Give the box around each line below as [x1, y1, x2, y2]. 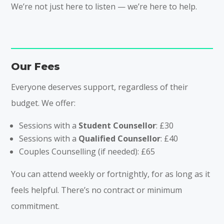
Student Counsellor [78, 119, 156, 131]
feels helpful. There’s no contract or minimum [11, 184, 182, 195]
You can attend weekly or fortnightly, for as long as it [11, 168, 210, 179]
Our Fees [11, 60, 60, 72]
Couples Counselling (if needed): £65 [19, 145, 155, 157]
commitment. [11, 200, 60, 211]
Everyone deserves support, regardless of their [11, 81, 188, 92]
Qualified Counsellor [78, 132, 161, 144]
